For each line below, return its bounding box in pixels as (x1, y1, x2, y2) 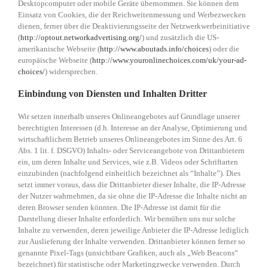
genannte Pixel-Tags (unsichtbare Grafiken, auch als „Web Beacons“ (18, 248, 238, 258)
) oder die (209, 44, 239, 54)
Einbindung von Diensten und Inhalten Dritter (18, 89, 207, 99)
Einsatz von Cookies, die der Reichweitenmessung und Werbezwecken (18, 10, 246, 20)
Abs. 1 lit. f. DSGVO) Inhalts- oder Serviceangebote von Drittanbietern (18, 146, 245, 156)
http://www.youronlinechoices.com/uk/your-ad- (92, 56, 246, 65)
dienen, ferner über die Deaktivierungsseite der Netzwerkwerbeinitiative (18, 22, 250, 31)
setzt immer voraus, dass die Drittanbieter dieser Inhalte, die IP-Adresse (18, 180, 246, 190)
